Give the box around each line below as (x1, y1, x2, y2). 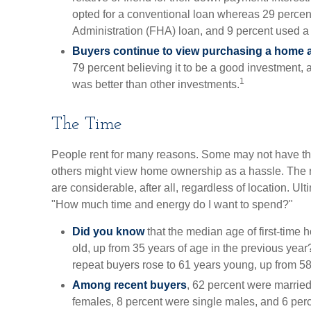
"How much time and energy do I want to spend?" (51, 199, 293, 210)
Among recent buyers (72, 279, 187, 291)
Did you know (72, 226, 144, 237)
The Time (51, 115, 121, 134)
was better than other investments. (72, 78, 239, 90)
